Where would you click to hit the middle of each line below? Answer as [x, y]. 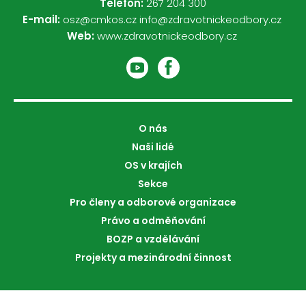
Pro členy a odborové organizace [153, 202]
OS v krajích [153, 165]
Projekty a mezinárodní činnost [153, 258]
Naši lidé [153, 147]
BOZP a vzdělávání [153, 239]
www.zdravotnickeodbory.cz [167, 36]
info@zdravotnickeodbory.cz [210, 19]
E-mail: [42, 19]
